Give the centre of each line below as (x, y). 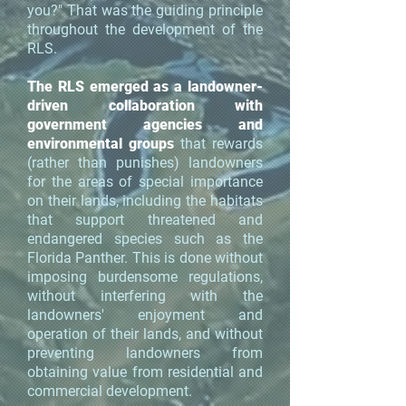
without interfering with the (145, 296)
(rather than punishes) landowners (145, 163)
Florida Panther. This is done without (145, 258)
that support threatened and (145, 220)
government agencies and (145, 125)
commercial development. (110, 391)
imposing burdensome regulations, (145, 277)
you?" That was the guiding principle (145, 10)
